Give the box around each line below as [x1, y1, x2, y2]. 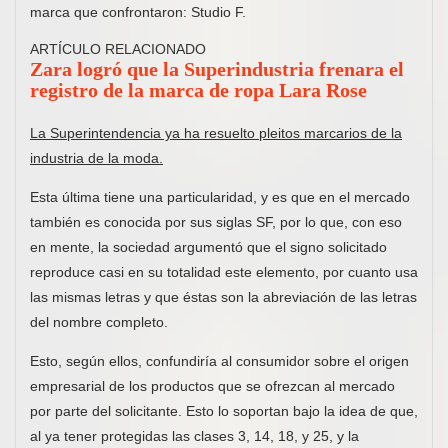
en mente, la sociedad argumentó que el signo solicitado [30, 238, 387, 255]
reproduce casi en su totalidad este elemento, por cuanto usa [30, 263, 418, 280]
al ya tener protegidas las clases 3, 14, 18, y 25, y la [30, 427, 359, 444]
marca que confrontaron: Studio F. [30, 4, 246, 21]
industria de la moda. [30, 149, 163, 166]
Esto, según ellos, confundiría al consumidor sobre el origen [30, 352, 409, 369]
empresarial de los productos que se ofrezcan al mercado [30, 377, 395, 394]
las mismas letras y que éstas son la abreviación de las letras [30, 288, 417, 305]
